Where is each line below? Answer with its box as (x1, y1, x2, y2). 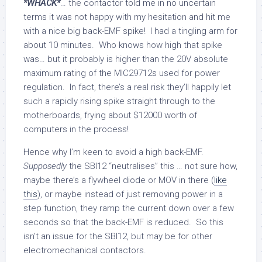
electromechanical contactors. (23, 244, 146, 256)
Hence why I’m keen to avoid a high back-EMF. (23, 146, 206, 157)
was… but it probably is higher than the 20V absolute (23, 53, 228, 64)
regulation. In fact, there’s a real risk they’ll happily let (23, 81, 231, 92)
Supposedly (23, 160, 67, 171)
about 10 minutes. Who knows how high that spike (23, 39, 222, 50)
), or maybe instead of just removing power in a (37, 188, 223, 199)
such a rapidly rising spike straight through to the (23, 95, 215, 106)
